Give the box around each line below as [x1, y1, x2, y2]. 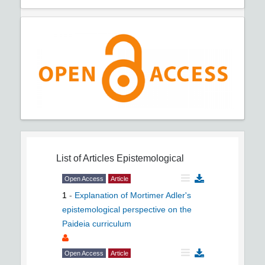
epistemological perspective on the [62, 204, 192, 214]
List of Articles [56, 153, 114, 163]
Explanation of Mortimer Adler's [75, 190, 191, 200]
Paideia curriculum [62, 218, 131, 228]
